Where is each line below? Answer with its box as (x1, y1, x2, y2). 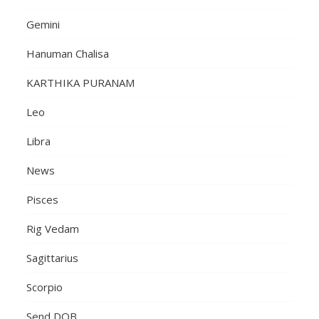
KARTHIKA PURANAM (26, 75, 135, 90)
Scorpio (26, 280, 63, 295)
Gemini (26, 17, 61, 32)
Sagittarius (26, 251, 79, 266)
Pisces (26, 192, 59, 207)
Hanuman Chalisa (26, 46, 110, 61)
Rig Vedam (26, 221, 80, 236)
